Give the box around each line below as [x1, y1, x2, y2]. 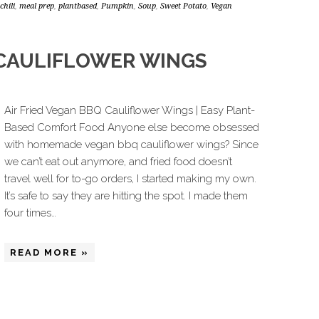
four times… [4, 206, 56, 219]
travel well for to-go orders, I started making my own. [4, 172, 256, 185]
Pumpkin [101, 1, 134, 11]
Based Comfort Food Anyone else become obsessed [4, 121, 259, 134]
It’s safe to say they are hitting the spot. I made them [4, 189, 248, 202]
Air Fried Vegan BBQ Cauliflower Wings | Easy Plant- [4, 104, 255, 117]
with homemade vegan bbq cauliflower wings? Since [4, 138, 258, 151]
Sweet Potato [160, 1, 206, 11]
